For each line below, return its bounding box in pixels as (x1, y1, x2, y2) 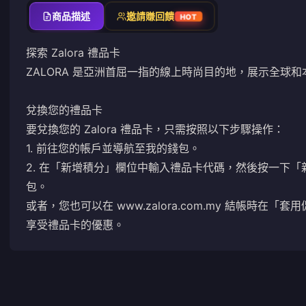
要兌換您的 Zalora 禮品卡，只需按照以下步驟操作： (26, 122, 284, 136)
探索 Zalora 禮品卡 (26, 46, 120, 59)
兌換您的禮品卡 (26, 103, 102, 117)
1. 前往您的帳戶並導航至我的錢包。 (26, 141, 200, 155)
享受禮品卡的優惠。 (26, 218, 124, 232)
